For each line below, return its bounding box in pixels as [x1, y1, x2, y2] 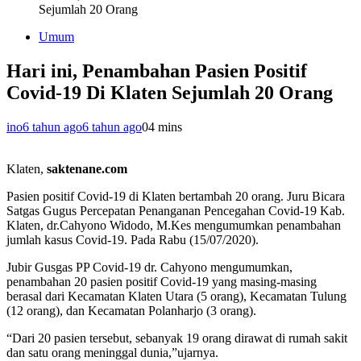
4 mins [148, 120, 182, 135]
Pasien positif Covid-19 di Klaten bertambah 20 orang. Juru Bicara [6, 189, 345, 204]
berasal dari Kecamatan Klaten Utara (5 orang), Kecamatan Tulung [6, 289, 346, 304]
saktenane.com [47, 162, 127, 176]
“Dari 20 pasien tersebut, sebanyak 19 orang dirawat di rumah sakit [6, 331, 347, 346]
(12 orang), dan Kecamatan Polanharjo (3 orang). [6, 304, 256, 318]
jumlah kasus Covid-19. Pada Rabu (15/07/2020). [6, 233, 259, 247]
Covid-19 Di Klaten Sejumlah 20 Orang [6, 82, 333, 104]
